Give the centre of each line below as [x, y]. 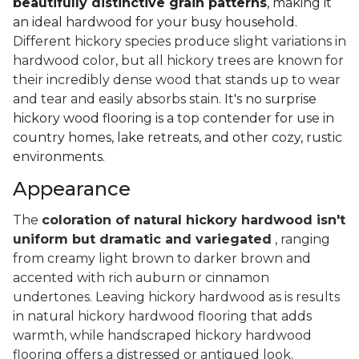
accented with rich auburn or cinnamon [141, 278]
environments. [59, 157]
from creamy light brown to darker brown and [162, 259]
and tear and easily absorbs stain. [119, 99]
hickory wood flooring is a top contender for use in [173, 119]
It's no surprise [270, 99]
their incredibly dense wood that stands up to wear [177, 80]
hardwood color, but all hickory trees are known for [178, 61]
